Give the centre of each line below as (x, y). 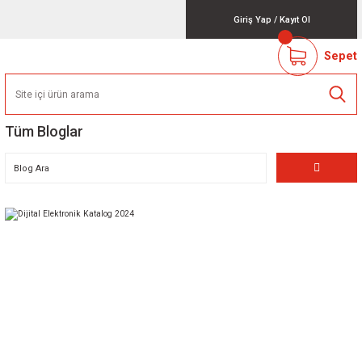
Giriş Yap (252, 19)
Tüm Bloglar (44, 131)
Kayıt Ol (295, 19)
